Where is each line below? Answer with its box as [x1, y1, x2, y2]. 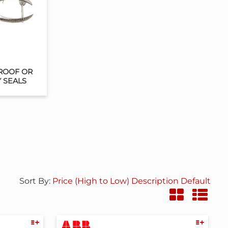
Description [131, 176, 179, 186]
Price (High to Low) [52, 176, 132, 186]
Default [181, 176, 211, 186]
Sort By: [19, 176, 53, 186]
